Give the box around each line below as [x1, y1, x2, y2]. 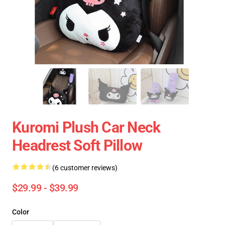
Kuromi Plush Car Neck [12, 119, 161, 136]
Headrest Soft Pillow [12, 137, 142, 154]
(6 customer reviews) [52, 164, 118, 172]
